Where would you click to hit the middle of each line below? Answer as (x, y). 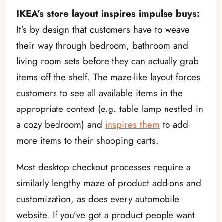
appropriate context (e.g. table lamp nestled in (110, 109)
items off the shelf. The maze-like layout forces (108, 77)
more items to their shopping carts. (87, 141)
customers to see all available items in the (100, 93)
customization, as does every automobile (98, 199)
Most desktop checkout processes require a (104, 167)
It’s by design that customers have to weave (103, 30)
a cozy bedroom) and (61, 125)
